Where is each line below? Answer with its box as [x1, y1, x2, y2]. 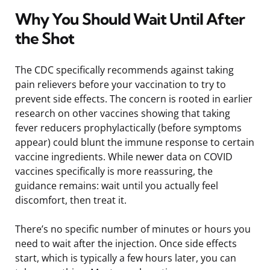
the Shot [15, 28, 74, 48]
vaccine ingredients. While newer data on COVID [15, 149, 233, 163]
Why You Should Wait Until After [15, 8, 245, 29]
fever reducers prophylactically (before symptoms [15, 121, 242, 134]
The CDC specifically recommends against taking [15, 63, 234, 77]
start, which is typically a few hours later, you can [15, 251, 236, 265]
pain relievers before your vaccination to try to [15, 77, 226, 91]
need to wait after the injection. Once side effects [15, 236, 237, 250]
